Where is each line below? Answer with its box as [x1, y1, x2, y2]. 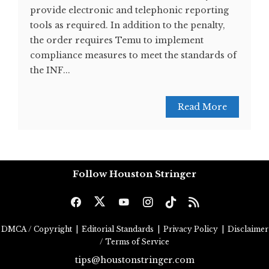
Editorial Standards [81, 224, 156, 234]
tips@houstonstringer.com [74, 254, 195, 265]
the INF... [30, 64, 70, 76]
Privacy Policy [163, 224, 220, 234]
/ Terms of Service [100, 237, 169, 246]
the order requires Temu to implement [30, 34, 204, 46]
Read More [178, 101, 227, 112]
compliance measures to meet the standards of [30, 49, 237, 61]
